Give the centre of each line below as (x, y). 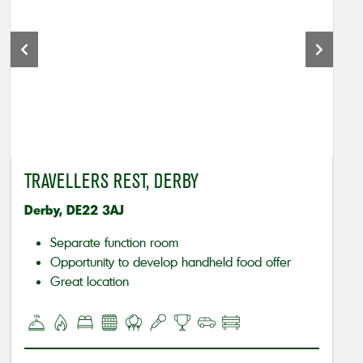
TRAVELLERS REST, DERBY (111, 181)
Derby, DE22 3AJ (74, 210)
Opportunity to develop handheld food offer (171, 262)
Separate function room (114, 243)
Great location (90, 282)
